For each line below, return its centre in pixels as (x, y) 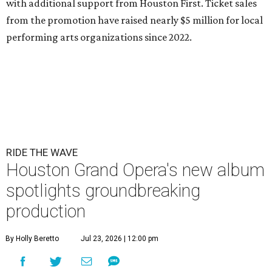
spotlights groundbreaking (103, 190)
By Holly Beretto (32, 238)
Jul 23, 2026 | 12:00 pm (120, 238)
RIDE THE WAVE (42, 152)
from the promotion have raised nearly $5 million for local (134, 20)
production (46, 211)
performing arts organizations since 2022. (99, 37)
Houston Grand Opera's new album (135, 170)
